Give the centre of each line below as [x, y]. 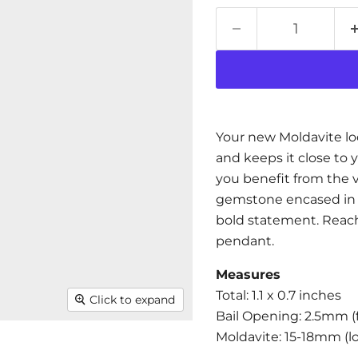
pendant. [245, 241]
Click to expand [133, 300]
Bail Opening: [259, 316]
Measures [250, 274]
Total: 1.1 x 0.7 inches [280, 295]
